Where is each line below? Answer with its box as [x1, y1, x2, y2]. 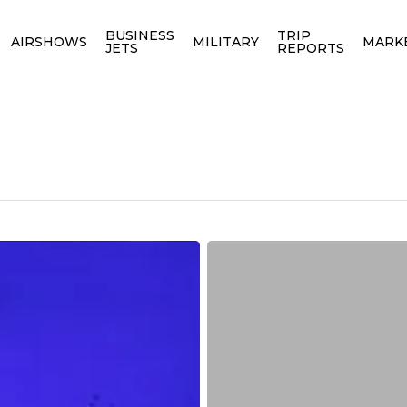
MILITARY [192, 33, 259, 50]
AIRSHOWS [10, 33, 87, 50]
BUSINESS [104, 26, 174, 44]
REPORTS [276, 39, 344, 56]
